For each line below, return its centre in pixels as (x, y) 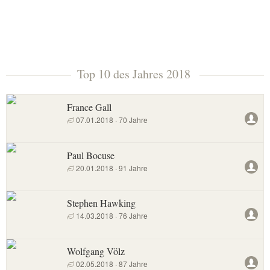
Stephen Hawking (102, 203)
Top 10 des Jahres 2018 (135, 74)
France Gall (89, 107)
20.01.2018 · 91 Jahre (111, 168)
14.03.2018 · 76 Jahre (111, 216)
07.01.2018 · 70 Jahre (111, 119)
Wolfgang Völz (96, 251)
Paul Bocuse (91, 155)
